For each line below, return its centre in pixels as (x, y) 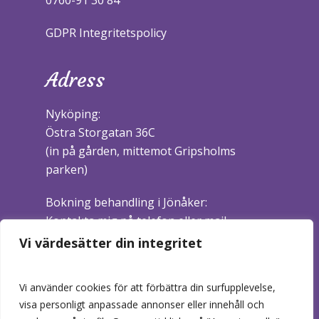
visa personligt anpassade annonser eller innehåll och (142, 304)
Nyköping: (73, 114)
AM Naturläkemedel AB (108, 302)
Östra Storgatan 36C (100, 132)
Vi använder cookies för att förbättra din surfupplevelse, (147, 287)
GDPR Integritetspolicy (106, 33)
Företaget (87, 268)
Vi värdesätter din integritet (111, 243)
